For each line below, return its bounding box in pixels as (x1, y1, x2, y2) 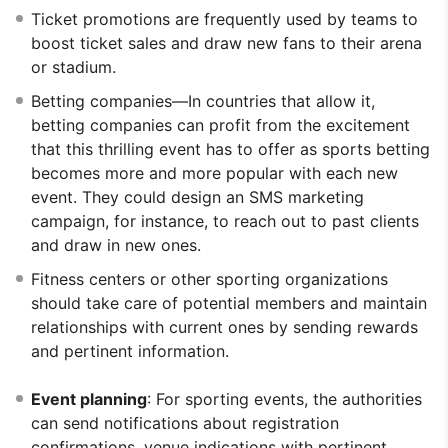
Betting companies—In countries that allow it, (31, 90, 375, 111)
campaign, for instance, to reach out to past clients (31, 210, 419, 231)
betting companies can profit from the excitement (31, 114, 410, 135)
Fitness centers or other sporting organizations (31, 268, 388, 289)
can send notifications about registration (31, 412, 339, 433)
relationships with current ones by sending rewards (31, 316, 418, 337)
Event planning (31, 388, 147, 409)
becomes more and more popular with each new (31, 162, 398, 183)
